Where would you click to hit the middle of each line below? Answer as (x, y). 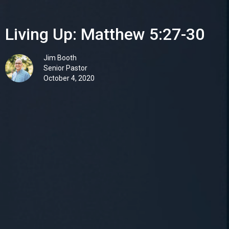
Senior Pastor (65, 68)
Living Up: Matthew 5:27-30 (105, 34)
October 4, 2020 (69, 78)
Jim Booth (60, 58)
